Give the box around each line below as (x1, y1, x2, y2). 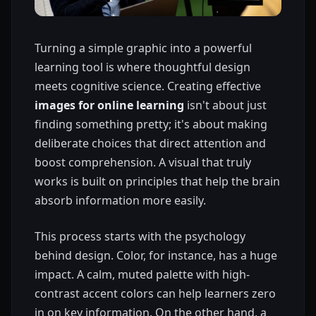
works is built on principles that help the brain (35, 174, 280, 190)
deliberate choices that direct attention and (35, 135, 266, 152)
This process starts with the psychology (35, 229, 245, 245)
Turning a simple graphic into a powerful (35, 40, 252, 56)
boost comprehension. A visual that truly (35, 154, 251, 171)
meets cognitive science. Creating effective (35, 78, 261, 95)
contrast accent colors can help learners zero (35, 286, 276, 302)
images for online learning (35, 97, 184, 114)
